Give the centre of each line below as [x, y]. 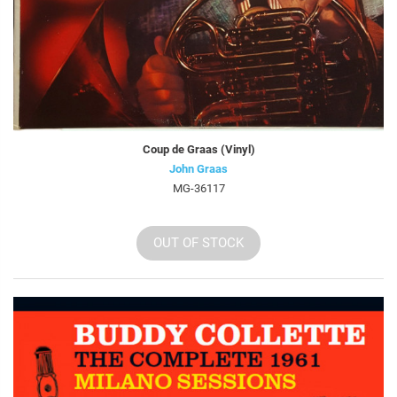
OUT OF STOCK [198, 242]
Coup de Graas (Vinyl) [198, 149]
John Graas [198, 168]
